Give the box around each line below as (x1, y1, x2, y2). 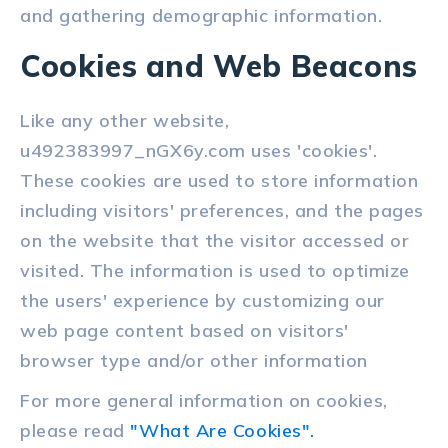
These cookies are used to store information (20, 169, 419, 193)
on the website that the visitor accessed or (20, 229, 410, 253)
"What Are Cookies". (130, 419, 315, 443)
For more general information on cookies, (20, 389, 388, 413)
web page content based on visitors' (20, 319, 349, 343)
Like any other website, (20, 109, 230, 133)
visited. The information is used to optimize (20, 259, 410, 283)
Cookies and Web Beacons (20, 47, 418, 86)
